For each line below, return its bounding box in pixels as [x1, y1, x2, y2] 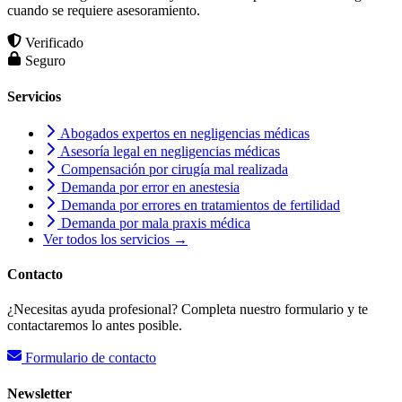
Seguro [22, 53, 66, 69]
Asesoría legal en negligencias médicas [57, 143, 280, 159]
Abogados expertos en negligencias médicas [57, 125, 310, 141]
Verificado [22, 35, 83, 51]
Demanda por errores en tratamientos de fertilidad [57, 197, 340, 213]
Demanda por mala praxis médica [57, 214, 250, 231]
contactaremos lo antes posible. [7, 318, 182, 334]
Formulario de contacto [22, 350, 156, 366]
